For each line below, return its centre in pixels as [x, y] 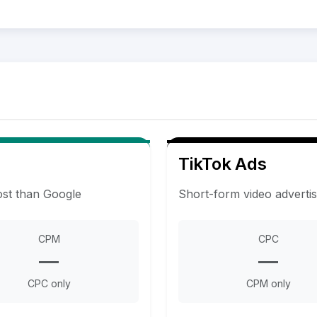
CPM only [268, 283]
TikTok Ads [223, 163]
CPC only [49, 283]
